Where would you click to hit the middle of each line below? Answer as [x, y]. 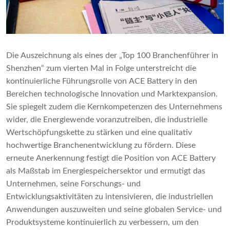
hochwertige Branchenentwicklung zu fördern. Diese [101, 146]
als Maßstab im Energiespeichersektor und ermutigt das [106, 171]
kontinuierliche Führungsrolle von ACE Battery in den [102, 81]
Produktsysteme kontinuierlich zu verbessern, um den [102, 223]
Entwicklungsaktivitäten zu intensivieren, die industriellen [110, 197]
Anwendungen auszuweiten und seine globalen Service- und [114, 210]
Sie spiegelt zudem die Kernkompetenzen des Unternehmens [114, 107]
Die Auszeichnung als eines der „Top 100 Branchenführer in [112, 56]
